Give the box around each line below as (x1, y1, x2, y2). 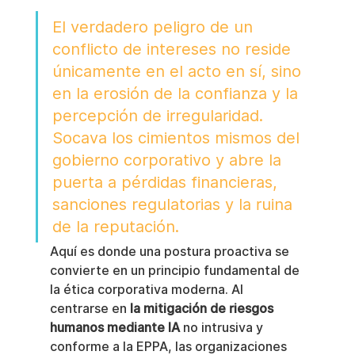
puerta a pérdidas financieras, (52, 173, 282, 192)
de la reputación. (52, 217, 179, 236)
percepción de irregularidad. (52, 106, 268, 125)
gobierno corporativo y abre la (52, 151, 286, 170)
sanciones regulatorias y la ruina (52, 195, 297, 214)
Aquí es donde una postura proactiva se (49, 244, 292, 259)
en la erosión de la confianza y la (52, 84, 303, 103)
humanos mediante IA (49, 320, 180, 335)
